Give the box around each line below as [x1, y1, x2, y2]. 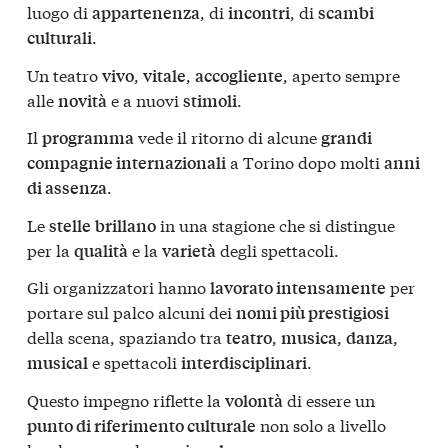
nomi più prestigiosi [236, 301, 389, 325]
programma [42, 126, 134, 150]
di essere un [283, 387, 375, 411]
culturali [27, 26, 92, 50]
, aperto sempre [283, 62, 400, 86]
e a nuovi [107, 87, 183, 111]
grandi [321, 126, 372, 150]
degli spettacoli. [216, 237, 339, 261]
